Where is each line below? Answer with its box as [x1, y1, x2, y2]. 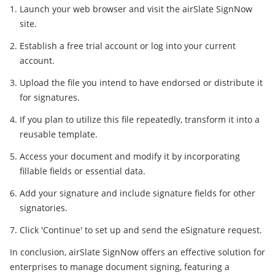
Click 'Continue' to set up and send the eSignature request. [20, 224, 262, 236]
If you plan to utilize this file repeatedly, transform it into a [20, 114, 260, 126]
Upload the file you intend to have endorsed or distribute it [20, 77, 263, 89]
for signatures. [20, 91, 80, 104]
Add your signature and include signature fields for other [20, 187, 255, 199]
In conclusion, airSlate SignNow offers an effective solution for [10, 246, 265, 258]
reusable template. [20, 128, 98, 141]
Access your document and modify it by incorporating [20, 150, 240, 163]
